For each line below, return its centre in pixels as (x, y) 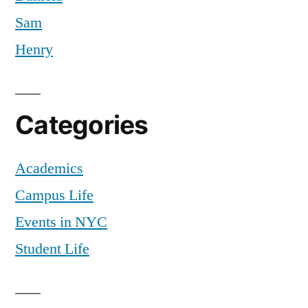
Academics (49, 169)
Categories (82, 125)
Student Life (52, 249)
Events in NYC (61, 222)
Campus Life (54, 196)
